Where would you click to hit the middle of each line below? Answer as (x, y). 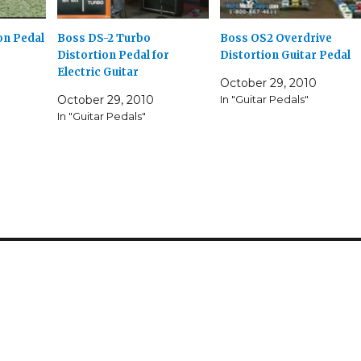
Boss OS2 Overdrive (276, 38)
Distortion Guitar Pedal (285, 55)
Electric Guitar (98, 73)
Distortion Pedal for (113, 56)
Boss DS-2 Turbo (104, 39)
